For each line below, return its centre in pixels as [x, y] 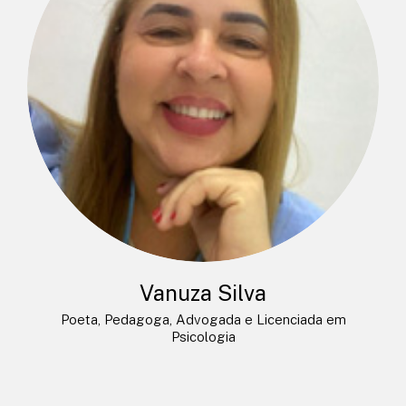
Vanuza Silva [203, 292]
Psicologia [203, 336]
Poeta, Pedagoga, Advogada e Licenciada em [203, 319]
